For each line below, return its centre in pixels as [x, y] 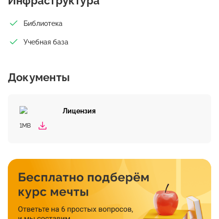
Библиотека [43, 23]
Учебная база [46, 42]
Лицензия [79, 111]
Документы [39, 77]
